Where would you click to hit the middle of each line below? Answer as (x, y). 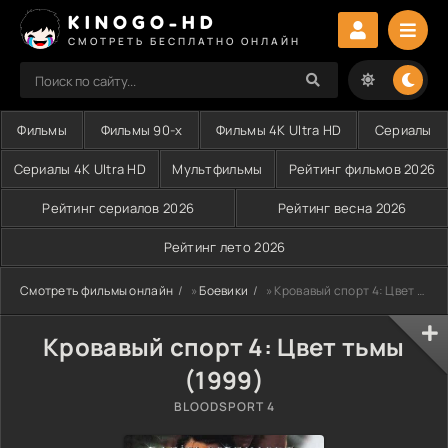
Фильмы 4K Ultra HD (279, 130)
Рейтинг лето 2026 (224, 247)
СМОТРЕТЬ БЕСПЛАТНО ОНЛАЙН (184, 40)
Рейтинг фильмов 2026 (362, 169)
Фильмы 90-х (141, 130)
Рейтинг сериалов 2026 (118, 208)
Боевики (224, 290)
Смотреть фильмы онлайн (97, 290)
